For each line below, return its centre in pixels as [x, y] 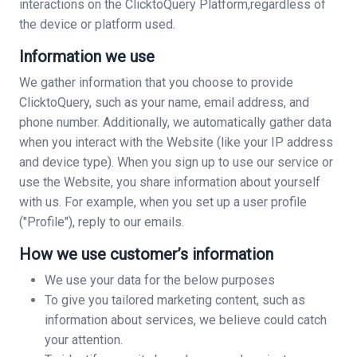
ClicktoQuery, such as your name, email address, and [164, 102]
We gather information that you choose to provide [156, 82]
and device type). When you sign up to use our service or [176, 162]
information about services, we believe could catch [186, 320]
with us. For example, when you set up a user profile [163, 202]
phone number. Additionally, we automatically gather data [175, 122]
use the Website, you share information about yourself [170, 182]
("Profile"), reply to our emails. [102, 222]
